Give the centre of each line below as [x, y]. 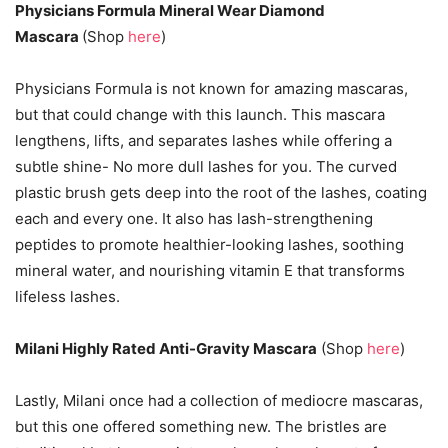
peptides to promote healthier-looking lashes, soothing [209, 244]
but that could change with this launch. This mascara [200, 114]
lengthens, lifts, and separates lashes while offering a [203, 140]
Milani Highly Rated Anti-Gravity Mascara [166, 348]
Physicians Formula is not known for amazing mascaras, [211, 88]
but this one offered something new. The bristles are [201, 426]
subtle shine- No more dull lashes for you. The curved [206, 166]
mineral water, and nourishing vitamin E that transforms [210, 270]
